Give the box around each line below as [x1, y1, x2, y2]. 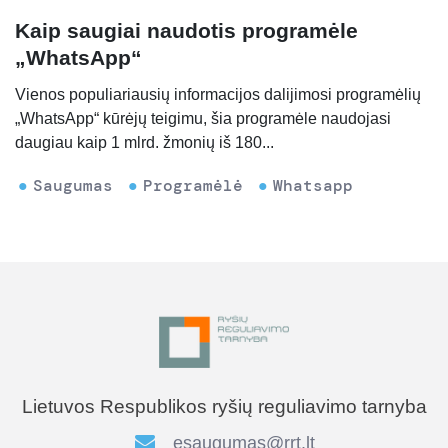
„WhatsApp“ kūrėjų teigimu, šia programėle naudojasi [15, 110, 391, 128]
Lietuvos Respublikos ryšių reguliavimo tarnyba [21, 395, 427, 417]
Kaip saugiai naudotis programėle [15, 19, 358, 43]
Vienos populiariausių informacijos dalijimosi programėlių [15, 86, 421, 104]
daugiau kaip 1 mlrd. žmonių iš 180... [15, 134, 274, 152]
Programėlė [143, 175, 243, 197]
